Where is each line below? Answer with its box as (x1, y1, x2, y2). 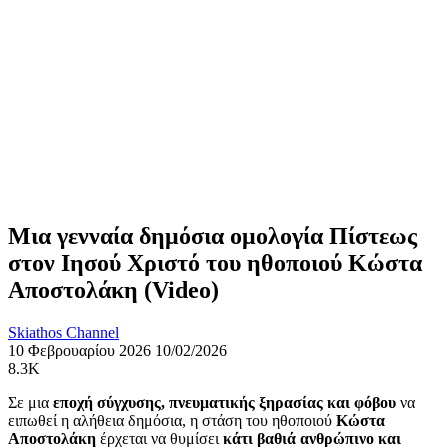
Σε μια (8, 393, 53, 411)
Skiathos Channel (8, 323, 119, 341)
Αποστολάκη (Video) (8, 276, 219, 303)
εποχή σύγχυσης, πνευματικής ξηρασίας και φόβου (53, 393, 396, 411)
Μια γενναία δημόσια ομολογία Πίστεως (8, 222, 417, 249)
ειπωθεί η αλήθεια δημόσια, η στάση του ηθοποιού (8, 411, 336, 429)
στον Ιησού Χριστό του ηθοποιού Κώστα (8, 249, 422, 276)
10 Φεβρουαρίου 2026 (8, 341, 151, 359)
